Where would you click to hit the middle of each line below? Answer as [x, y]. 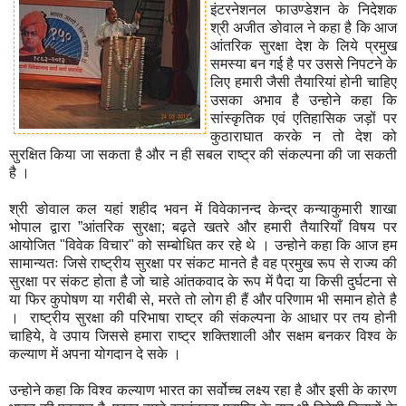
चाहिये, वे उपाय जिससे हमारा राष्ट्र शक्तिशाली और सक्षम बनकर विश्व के [203, 335]
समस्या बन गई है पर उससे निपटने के [304, 63]
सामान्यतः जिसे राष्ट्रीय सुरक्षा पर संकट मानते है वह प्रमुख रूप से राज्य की [203, 263]
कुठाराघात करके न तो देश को [304, 136]
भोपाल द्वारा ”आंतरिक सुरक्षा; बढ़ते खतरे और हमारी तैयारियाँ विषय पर [203, 227]
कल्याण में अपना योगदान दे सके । [95, 353]
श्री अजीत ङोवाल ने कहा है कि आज [304, 27]
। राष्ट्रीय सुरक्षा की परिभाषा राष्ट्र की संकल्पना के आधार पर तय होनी [203, 317]
